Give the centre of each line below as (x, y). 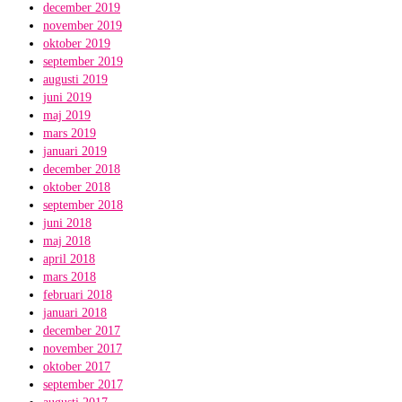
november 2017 (83, 349)
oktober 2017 (77, 367)
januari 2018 (75, 313)
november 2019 (83, 26)
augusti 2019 (75, 79)
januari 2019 (75, 151)
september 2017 (83, 385)
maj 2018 (67, 241)
